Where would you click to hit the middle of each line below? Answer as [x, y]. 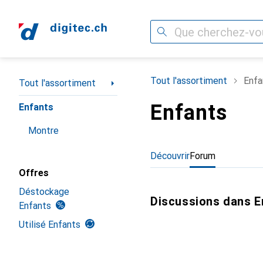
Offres [34, 173]
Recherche [172, 31]
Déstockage [44, 192]
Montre [43, 131]
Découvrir [170, 156]
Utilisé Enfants [50, 225]
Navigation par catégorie [70, 78]
